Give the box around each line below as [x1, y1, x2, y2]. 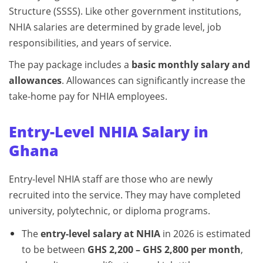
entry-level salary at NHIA [40, 227, 160, 241]
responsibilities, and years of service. [9, 36, 171, 50]
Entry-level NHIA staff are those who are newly [9, 173, 213, 186]
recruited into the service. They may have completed [9, 188, 241, 202]
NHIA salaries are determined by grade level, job [9, 21, 221, 34]
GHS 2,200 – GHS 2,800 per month [87, 243, 241, 257]
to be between [21, 243, 87, 257]
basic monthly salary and [131, 58, 250, 72]
